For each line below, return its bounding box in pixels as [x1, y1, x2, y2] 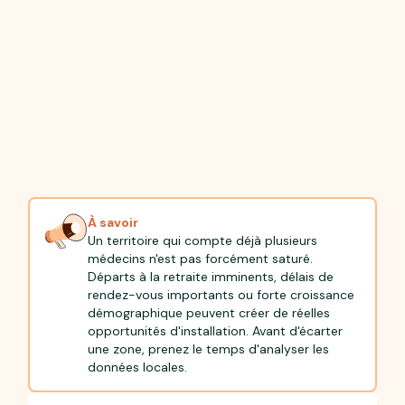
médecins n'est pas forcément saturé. [88, 250, 314, 268]
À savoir [88, 214, 139, 231]
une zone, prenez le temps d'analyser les [88, 341, 330, 358]
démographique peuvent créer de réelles [88, 305, 331, 322]
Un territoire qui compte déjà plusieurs [88, 232, 318, 250]
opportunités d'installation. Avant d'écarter [88, 323, 344, 340]
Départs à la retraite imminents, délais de [88, 268, 334, 286]
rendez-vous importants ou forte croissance [88, 287, 355, 304]
